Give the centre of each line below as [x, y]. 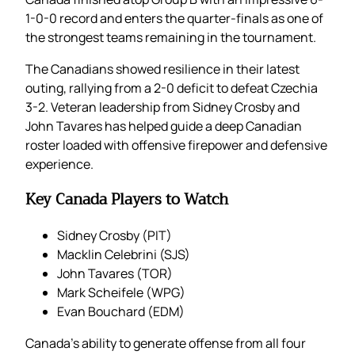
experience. [59, 164]
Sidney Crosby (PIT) [115, 235]
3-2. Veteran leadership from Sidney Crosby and [162, 107]
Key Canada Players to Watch [127, 200]
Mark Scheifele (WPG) [121, 292]
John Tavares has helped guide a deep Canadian [164, 126]
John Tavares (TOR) [115, 273]
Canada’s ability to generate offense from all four [166, 343]
